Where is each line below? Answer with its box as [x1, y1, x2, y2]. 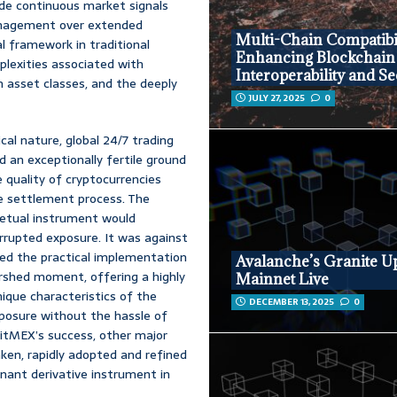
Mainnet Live [236, 269, 330, 289]
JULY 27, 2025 [249, 90, 306, 106]
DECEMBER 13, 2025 [249, 293, 335, 309]
